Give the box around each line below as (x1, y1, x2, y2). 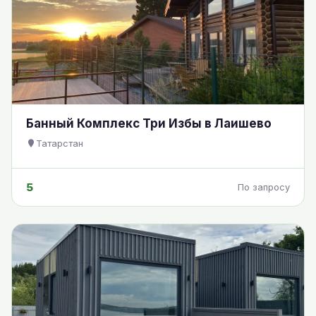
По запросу (238, 181, 290, 193)
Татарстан (36, 137, 83, 149)
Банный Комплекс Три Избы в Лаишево (26, 116, 272, 130)
